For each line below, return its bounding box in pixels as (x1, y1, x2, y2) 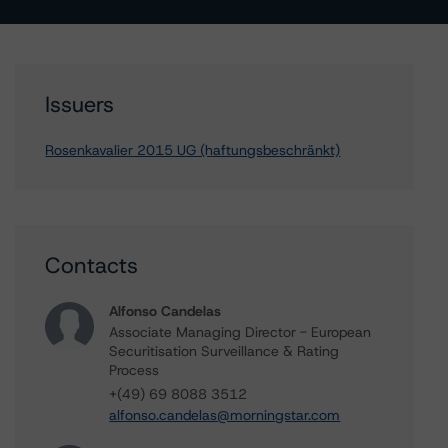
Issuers (45, 90, 115, 119)
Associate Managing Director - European (109, 323, 372, 341)
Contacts (45, 251, 139, 280)
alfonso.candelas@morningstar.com (109, 406, 341, 424)
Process (109, 361, 160, 379)
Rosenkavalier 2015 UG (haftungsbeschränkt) (45, 141, 341, 159)
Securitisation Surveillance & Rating (109, 342, 340, 360)
